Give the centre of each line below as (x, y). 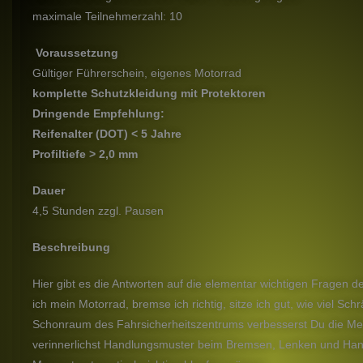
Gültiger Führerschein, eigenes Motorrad (137, 73)
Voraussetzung (77, 52)
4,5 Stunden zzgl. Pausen (98, 210)
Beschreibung (71, 247)
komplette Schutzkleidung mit (115, 93)
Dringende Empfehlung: (98, 113)
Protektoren (233, 93)
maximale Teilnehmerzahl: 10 (107, 16)
